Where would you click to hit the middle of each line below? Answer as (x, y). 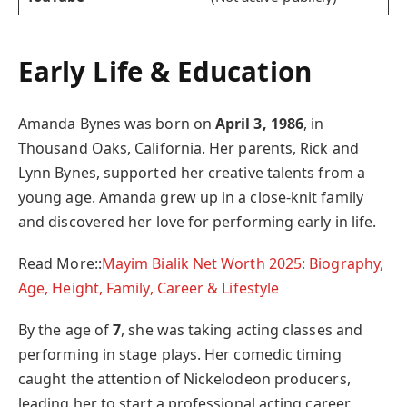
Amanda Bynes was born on (117, 123)
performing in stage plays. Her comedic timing (180, 355)
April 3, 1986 (260, 123)
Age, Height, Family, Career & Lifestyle (149, 288)
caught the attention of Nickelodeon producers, (184, 379)
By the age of (66, 330)
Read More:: (60, 264)
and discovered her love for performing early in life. (198, 221)
